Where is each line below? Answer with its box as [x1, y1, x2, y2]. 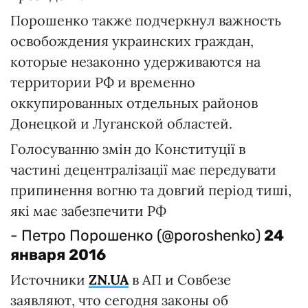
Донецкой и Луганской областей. [10, 115, 232, 132]
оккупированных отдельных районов [10, 94, 258, 111]
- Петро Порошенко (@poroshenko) [10, 226, 264, 245]
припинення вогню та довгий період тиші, [10, 181, 291, 199]
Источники [10, 271, 89, 288]
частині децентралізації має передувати [10, 161, 276, 178]
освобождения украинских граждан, [10, 32, 254, 49]
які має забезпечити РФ [10, 202, 166, 219]
